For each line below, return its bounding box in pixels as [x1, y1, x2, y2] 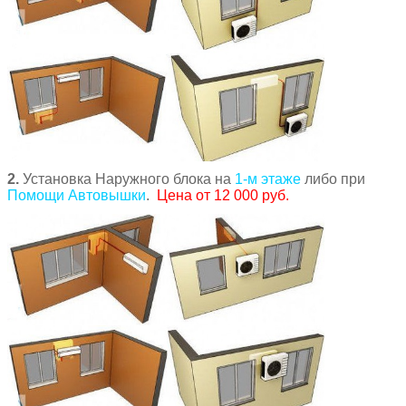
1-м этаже [235, 171, 301, 188]
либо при [301, 171, 365, 188]
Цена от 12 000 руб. [153, 188, 289, 204]
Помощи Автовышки [7, 188, 146, 204]
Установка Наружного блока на [19, 171, 235, 188]
